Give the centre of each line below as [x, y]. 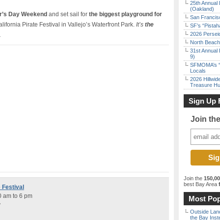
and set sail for [68, 14]
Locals [198, 71]
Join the [194, 178]
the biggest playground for [125, 14]
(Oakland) [202, 9]
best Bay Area [200, 184]
